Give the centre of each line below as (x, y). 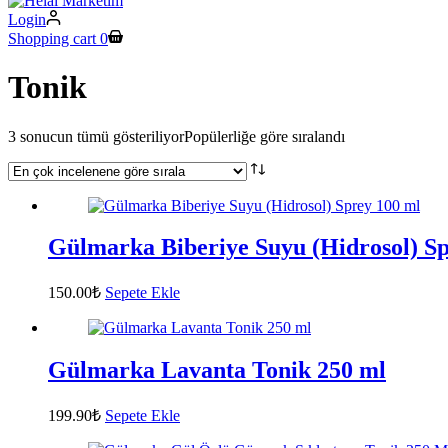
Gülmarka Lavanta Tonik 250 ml (217, 370)
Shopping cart (52, 38)
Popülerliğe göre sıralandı (264, 136)
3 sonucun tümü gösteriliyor (96, 136)
